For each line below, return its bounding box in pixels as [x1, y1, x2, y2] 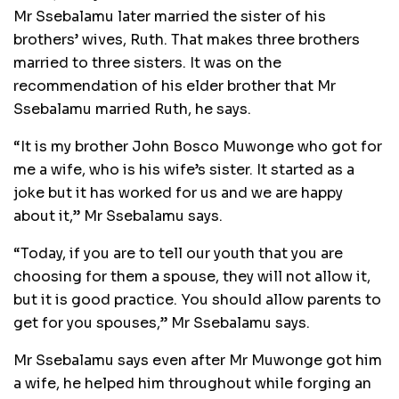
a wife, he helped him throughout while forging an [13, 374, 371, 394]
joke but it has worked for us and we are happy [13, 183, 343, 203]
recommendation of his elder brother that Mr [13, 77, 336, 96]
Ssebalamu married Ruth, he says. [13, 100, 251, 119]
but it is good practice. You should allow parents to [13, 290, 381, 310]
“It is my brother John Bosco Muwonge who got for [13, 137, 382, 157]
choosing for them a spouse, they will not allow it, [13, 267, 370, 287]
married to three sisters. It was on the [13, 53, 281, 73]
